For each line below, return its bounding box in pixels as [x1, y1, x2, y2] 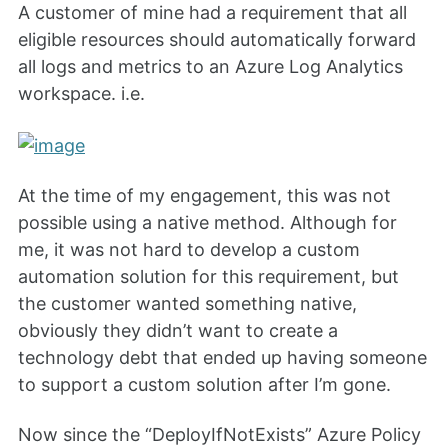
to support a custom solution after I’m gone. [18, 373, 391, 395]
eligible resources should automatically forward [18, 28, 416, 50]
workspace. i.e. [18, 82, 145, 104]
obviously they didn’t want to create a [18, 319, 338, 341]
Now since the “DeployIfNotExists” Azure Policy [18, 424, 421, 446]
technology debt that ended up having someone [18, 346, 427, 368]
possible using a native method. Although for [18, 211, 397, 233]
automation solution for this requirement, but [18, 265, 399, 287]
